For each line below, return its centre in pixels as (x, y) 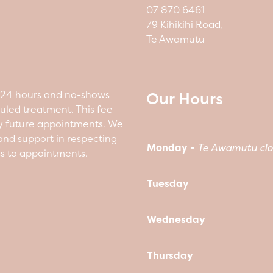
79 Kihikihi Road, (185, 25)
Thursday (170, 255)
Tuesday (168, 183)
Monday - (171, 147)
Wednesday (176, 219)
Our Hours (185, 98)
